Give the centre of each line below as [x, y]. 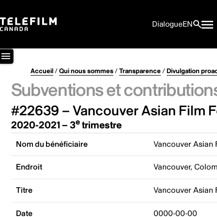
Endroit [29, 167]
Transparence [140, 71]
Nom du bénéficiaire [52, 144]
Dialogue [167, 24]
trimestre [101, 125]
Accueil [42, 71]
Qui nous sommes [86, 71]
